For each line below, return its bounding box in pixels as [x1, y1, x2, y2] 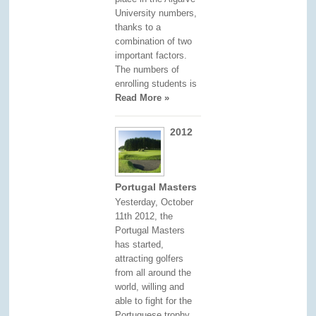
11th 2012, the [115, 210, 174, 221]
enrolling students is [115, 78, 197, 89]
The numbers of [115, 63, 180, 75]
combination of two [115, 35, 193, 47]
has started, [115, 238, 164, 250]
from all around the [115, 267, 192, 278]
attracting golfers [115, 253, 184, 264]
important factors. [115, 49, 188, 61]
